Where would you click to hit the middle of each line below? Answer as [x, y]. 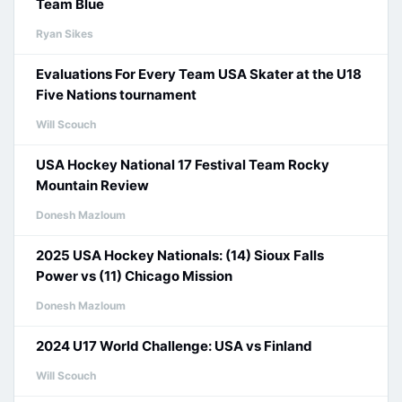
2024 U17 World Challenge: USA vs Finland [174, 346]
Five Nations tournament [116, 95]
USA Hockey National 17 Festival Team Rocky [183, 165]
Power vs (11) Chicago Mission [134, 276]
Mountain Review [92, 185]
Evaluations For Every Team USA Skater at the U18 [199, 74]
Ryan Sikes [65, 34]
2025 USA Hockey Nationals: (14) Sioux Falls [180, 255]
